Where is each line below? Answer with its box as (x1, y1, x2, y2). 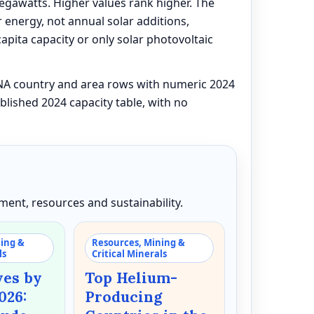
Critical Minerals (91, 247, 167, 260)
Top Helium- (84, 268, 177, 287)
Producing (84, 287, 162, 306)
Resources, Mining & (91, 235, 185, 249)
